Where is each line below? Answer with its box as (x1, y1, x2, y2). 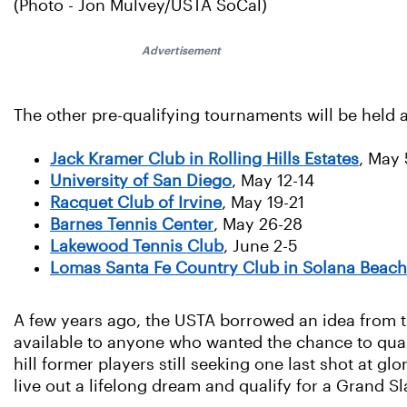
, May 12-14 (232, 172, 314, 191)
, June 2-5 (223, 237, 298, 256)
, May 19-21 (222, 194, 304, 213)
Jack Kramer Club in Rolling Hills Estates (50, 150, 359, 169)
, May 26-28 (213, 215, 303, 234)
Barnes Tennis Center (50, 215, 213, 234)
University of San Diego (50, 172, 232, 191)
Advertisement (142, 46, 222, 55)
